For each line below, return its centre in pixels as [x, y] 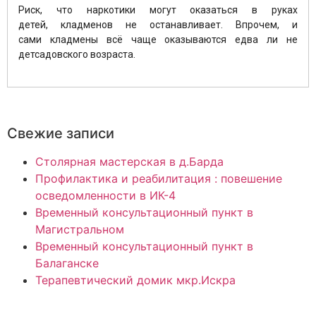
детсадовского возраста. [78, 55]
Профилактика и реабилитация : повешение [159, 178]
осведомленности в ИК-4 [105, 195]
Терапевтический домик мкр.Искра [135, 280]
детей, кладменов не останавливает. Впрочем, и [158, 25]
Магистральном [80, 229]
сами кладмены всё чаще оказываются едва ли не [158, 40]
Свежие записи [61, 133]
